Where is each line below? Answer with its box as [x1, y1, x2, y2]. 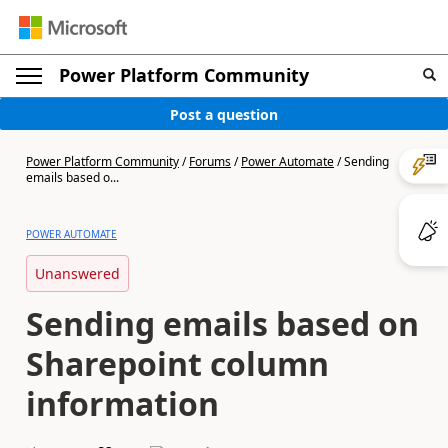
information [26, 382, 219, 425]
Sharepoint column [26, 342, 329, 385]
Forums [189, 153, 231, 170]
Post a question [170, 104, 278, 124]
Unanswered [35, 264, 120, 283]
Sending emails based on [26, 302, 419, 345]
